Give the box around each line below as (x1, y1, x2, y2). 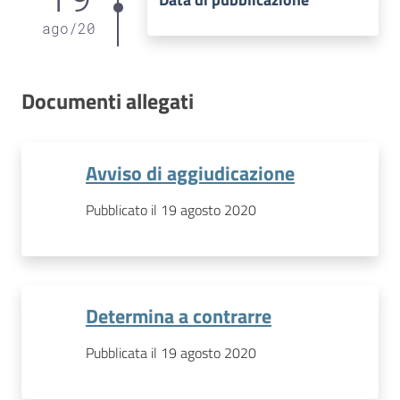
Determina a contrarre (86, 301, 271, 330)
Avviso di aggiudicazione (86, 158, 295, 187)
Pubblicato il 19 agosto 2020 (86, 198, 256, 221)
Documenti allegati (21, 84, 194, 117)
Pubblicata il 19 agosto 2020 (86, 341, 256, 363)
